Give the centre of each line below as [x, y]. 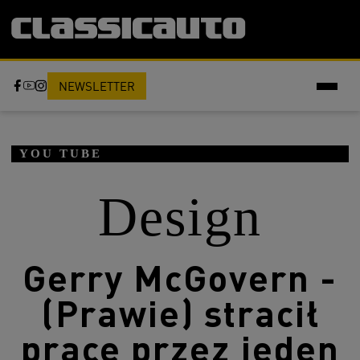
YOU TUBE [61, 153]
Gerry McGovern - [180, 277]
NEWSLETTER [97, 86]
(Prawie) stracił [180, 313]
